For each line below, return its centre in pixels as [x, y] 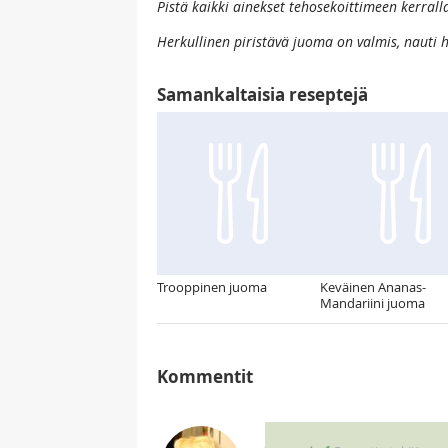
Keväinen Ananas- [373, 287]
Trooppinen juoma [212, 287]
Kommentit [205, 376]
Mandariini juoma [372, 303]
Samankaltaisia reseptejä [262, 94]
